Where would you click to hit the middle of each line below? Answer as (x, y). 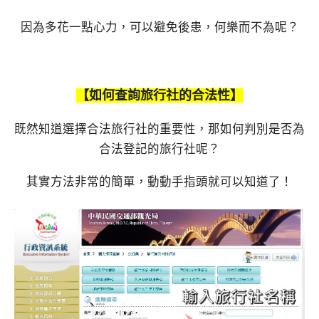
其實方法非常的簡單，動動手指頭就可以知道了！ (159, 182)
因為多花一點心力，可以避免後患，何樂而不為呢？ (159, 28)
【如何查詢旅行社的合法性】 (159, 95)
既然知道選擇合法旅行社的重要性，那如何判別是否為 (159, 129)
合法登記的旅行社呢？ (159, 149)
